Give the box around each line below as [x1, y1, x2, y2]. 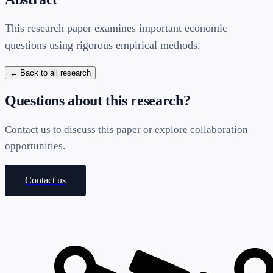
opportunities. [5, 140, 65, 152]
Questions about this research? [5, 93, 191, 109]
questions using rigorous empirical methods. [5, 39, 200, 52]
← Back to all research [10, 68, 91, 78]
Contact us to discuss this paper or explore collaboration [5, 124, 248, 136]
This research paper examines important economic [5, 22, 227, 35]
